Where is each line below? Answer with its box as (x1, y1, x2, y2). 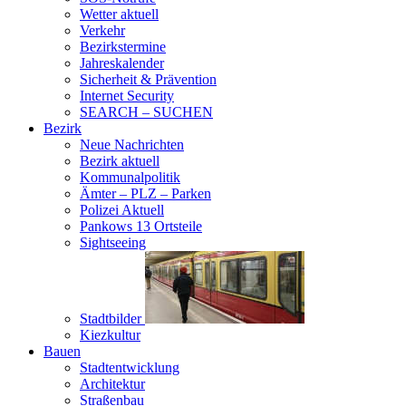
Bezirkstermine (80, 39, 166, 55)
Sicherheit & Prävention (80, 72, 217, 88)
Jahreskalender (80, 55, 164, 72)
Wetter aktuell (80, 6, 159, 23)
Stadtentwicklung (80, 360, 179, 376)
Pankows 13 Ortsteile (80, 218, 202, 235)
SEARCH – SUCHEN (80, 104, 213, 121)
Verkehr (80, 23, 125, 39)
